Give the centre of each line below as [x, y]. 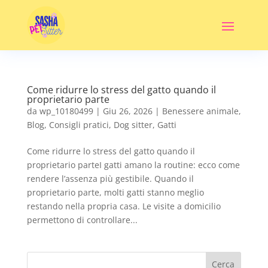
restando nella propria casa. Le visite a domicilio [124, 206]
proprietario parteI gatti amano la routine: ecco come [133, 165]
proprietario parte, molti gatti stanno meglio [115, 192]
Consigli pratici [79, 125]
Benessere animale [200, 111]
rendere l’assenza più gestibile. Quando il [110, 179]
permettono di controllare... [82, 220]
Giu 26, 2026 [127, 111]
